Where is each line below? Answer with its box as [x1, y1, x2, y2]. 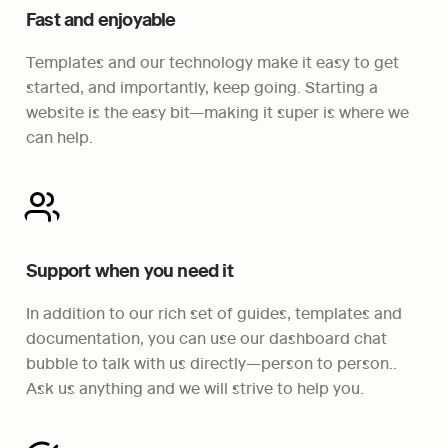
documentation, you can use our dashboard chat [26, 326, 387, 348]
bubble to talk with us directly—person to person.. [26, 351, 397, 373]
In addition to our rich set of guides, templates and [26, 301, 402, 323]
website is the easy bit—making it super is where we [26, 101, 409, 123]
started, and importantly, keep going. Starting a [26, 76, 378, 98]
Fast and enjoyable [26, 7, 176, 32]
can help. [26, 126, 93, 148]
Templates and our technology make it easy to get [26, 51, 399, 73]
